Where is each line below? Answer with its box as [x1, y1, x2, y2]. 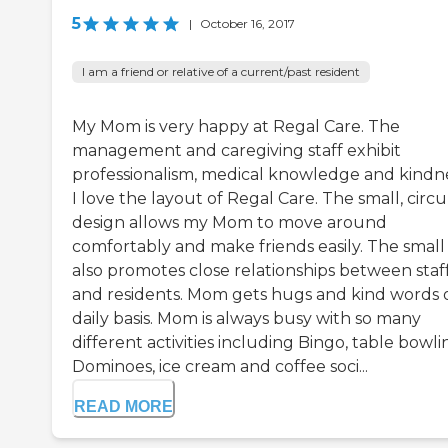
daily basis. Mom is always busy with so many [72, 309, 421, 329]
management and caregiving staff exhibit [72, 141, 401, 161]
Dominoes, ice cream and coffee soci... [72, 357, 368, 377]
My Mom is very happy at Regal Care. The [72, 117, 400, 137]
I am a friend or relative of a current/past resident [82, 64, 360, 80]
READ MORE [74, 398, 173, 416]
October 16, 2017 [200, 16, 295, 32]
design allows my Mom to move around [72, 213, 387, 233]
